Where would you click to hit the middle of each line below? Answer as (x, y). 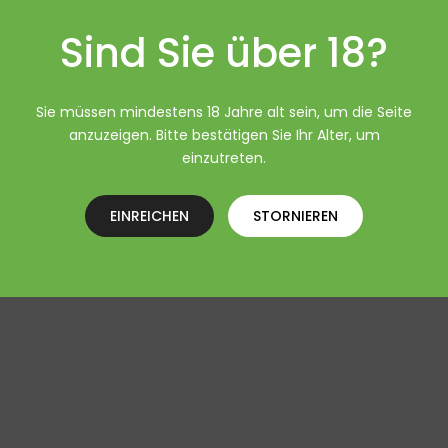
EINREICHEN (149, 215)
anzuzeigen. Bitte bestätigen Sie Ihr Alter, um (224, 134)
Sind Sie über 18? (224, 52)
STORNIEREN (295, 215)
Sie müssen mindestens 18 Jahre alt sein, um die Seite (224, 111)
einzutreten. (224, 157)
